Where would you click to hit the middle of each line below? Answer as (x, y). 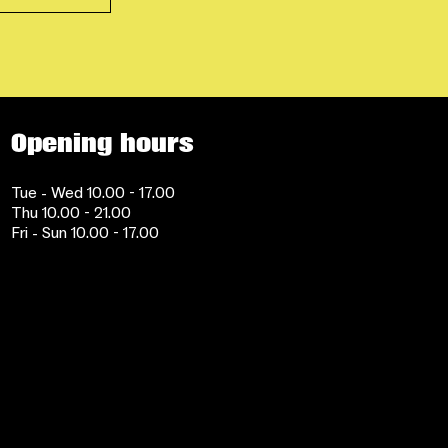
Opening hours (102, 143)
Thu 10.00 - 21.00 (70, 212)
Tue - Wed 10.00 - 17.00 (92, 192)
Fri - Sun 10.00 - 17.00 (84, 232)
